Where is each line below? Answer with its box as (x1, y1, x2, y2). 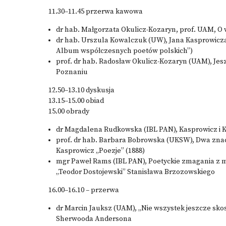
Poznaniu (56, 68, 88, 77)
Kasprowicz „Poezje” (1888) (56, 146, 145, 155)
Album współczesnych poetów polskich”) (56, 46, 193, 55)
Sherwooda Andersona (56, 214, 132, 223)
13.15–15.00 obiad (48, 96, 104, 105)
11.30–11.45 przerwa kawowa (48, 7, 143, 16)
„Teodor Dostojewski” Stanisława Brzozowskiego (56, 167, 215, 177)
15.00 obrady (48, 107, 89, 116)
